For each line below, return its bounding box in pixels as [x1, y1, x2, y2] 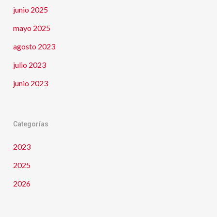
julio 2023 [13, 60, 46, 70]
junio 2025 [13, 5, 48, 15]
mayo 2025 [13, 23, 50, 33]
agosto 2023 [13, 42, 55, 51]
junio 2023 [13, 78, 48, 88]
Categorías [13, 120, 48, 128]
